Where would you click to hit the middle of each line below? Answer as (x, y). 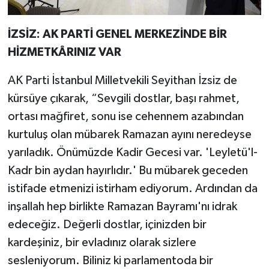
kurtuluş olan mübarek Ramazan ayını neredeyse (129, 135)
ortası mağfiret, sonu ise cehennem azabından (125, 117)
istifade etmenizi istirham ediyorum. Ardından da (132, 189)
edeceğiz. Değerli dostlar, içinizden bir (107, 225)
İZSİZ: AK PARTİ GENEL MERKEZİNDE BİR (117, 35)
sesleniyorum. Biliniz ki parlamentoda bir (110, 261)
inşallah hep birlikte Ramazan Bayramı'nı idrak (122, 207)
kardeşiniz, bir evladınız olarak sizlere (102, 243)
